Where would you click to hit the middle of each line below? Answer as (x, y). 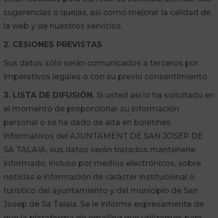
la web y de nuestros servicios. (63, 26)
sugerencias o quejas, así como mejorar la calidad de (107, 12)
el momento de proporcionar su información (91, 109)
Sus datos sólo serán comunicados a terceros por (101, 63)
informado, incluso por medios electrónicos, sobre (102, 163)
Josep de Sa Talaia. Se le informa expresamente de (103, 204)
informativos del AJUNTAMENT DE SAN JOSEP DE (103, 136)
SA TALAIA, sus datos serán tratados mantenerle (99, 150)
